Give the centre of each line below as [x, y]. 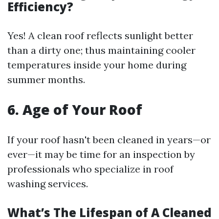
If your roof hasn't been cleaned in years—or [109, 140]
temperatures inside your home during [97, 65]
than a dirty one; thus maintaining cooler [101, 50]
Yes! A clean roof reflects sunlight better [100, 35]
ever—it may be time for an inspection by [101, 154]
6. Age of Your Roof [75, 109]
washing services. [48, 184]
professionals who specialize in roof [90, 169]
